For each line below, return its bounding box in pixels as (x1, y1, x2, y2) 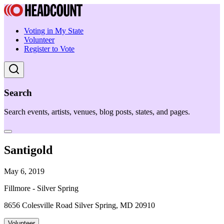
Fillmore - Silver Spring (4, 184, 78, 193)
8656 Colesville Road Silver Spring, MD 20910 (4, 201, 155, 210)
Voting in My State (24, 26, 83, 35)
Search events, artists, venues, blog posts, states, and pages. (4, 107, 190, 116)
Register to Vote (24, 44, 74, 53)
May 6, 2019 (4, 167, 44, 176)
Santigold (4, 143, 52, 157)
